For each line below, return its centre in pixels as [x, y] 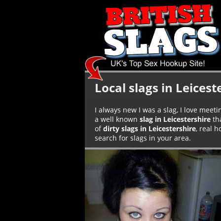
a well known [117, 119]
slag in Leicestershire [175, 119]
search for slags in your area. [143, 138]
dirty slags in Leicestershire [149, 129]
